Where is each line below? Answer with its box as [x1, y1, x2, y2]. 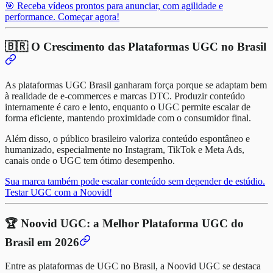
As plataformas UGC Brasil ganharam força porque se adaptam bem [5, 79, 267, 90]
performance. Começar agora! [5, 12, 119, 23]
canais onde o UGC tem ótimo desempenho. [5, 155, 175, 166]
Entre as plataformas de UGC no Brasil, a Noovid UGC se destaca [5, 260, 261, 271]
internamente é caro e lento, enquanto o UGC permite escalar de [5, 101, 250, 112]
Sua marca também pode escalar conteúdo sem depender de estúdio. [5, 175, 265, 186]
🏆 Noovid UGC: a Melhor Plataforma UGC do [5, 217, 244, 230]
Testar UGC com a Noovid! [5, 186, 112, 197]
